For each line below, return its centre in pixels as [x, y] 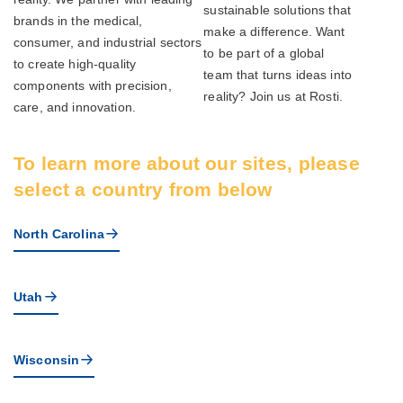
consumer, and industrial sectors [108, 43]
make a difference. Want [274, 32]
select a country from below [143, 190]
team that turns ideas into [278, 75]
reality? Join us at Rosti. [273, 97]
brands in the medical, [78, 21]
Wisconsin [47, 359]
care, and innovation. [75, 107]
